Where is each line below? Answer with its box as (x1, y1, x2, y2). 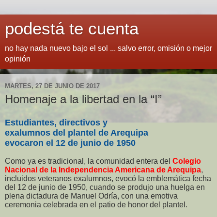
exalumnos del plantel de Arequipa (5, 127, 148, 138)
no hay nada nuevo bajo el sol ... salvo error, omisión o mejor (5, 44, 212, 52)
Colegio (172, 156, 201, 165)
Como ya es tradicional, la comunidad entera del (5, 156, 172, 165)
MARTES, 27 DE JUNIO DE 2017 (5, 82, 100, 90)
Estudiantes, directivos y (5, 117, 108, 127)
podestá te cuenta (5, 19, 139, 38)
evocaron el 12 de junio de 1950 (5, 138, 136, 148)
